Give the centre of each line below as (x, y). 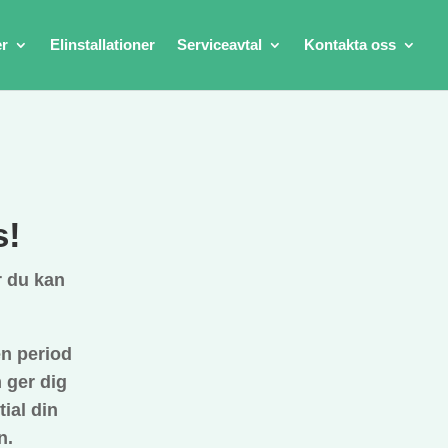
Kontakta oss (350, 44)
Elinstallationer (102, 44)
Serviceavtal (219, 44)
